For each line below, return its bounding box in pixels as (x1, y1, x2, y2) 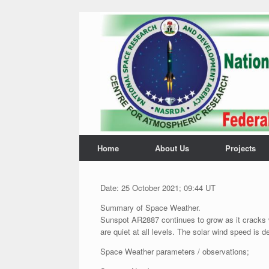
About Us (155, 142, 189, 154)
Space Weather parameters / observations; (100, 246, 249, 257)
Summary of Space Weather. (100, 202, 201, 213)
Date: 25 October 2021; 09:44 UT (100, 182, 216, 193)
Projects (225, 142, 256, 154)
